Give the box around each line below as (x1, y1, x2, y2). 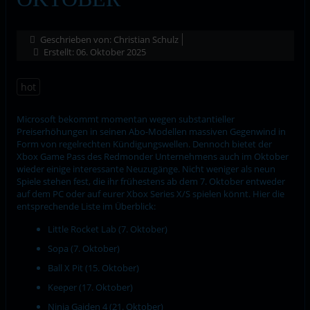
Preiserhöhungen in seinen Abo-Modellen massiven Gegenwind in (16, 125, 286, 138)
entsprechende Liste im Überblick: (16, 199, 156, 212)
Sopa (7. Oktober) (47, 241, 120, 255)
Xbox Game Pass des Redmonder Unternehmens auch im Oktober (16, 149, 289, 163)
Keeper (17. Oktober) (47, 280, 133, 293)
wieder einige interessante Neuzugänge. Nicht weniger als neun (16, 162, 275, 175)
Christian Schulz (113, 33, 179, 46)
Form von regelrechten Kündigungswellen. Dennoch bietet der (16, 137, 272, 150)
